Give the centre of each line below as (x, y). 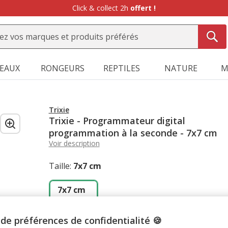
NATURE (181, 68)
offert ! (143, 8)
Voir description (74, 143)
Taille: (60, 166)
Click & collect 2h (101, 8)
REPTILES (122, 68)
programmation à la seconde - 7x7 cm (133, 133)
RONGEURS (62, 68)
